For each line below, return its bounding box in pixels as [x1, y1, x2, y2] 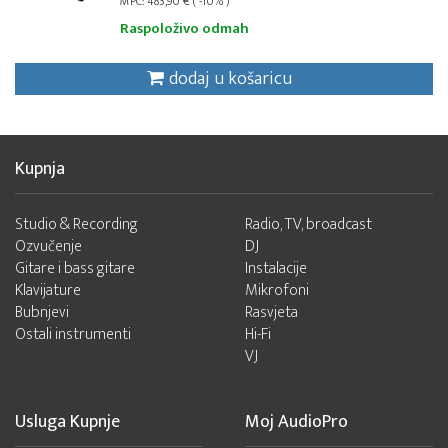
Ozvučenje [15, 233, 82, 260]
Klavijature [15, 277, 81, 304]
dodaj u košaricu [168, 64, 292, 94]
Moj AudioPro [244, 407, 348, 437]
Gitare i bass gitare [15, 255, 135, 282]
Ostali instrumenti [15, 321, 131, 348]
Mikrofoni [244, 277, 309, 304]
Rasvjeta [244, 299, 298, 326]
